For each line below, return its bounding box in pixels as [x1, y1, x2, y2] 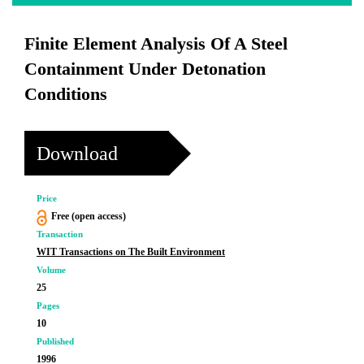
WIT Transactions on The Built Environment [37, 246, 225, 258]
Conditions [24, 84, 107, 104]
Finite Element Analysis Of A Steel [24, 33, 288, 54]
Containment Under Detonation [24, 58, 266, 79]
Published [37, 336, 74, 346]
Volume [37, 265, 66, 275]
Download [37, 142, 118, 164]
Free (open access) [50, 210, 126, 222]
